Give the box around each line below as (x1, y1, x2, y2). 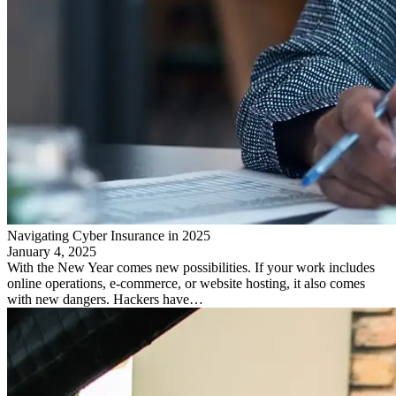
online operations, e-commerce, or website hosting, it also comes (7, 275, 365, 291)
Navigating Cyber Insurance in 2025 (7, 227, 210, 243)
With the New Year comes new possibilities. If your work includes (7, 259, 375, 275)
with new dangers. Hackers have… (7, 291, 203, 307)
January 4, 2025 (7, 243, 96, 259)
